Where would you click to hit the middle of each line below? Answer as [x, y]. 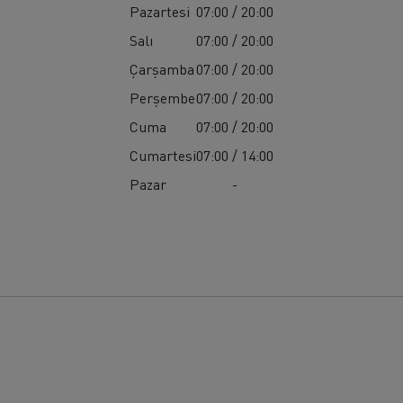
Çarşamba [161, 68]
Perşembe [162, 97]
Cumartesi [162, 155]
